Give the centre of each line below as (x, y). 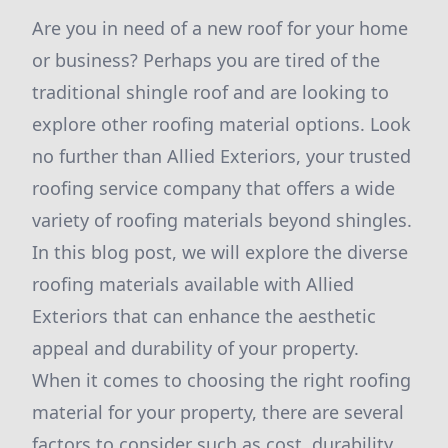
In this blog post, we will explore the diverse (220, 252)
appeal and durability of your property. (195, 348)
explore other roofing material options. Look (221, 124)
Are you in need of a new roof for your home (220, 28)
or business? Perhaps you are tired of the (206, 60)
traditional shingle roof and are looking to (210, 92)
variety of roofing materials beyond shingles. (222, 220)
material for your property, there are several (218, 412)
